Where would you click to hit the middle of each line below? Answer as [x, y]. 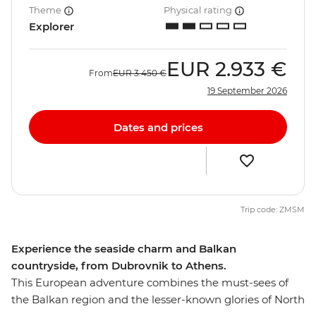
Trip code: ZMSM [273, 210]
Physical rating [199, 10]
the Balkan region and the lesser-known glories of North [158, 300]
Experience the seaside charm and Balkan [124, 249]
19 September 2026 [247, 91]
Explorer [51, 27]
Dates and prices [158, 127]
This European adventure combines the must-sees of [150, 283]
